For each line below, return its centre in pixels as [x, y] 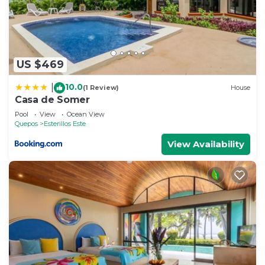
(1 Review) [101, 88]
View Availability [206, 144]
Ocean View [86, 114]
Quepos [26, 123]
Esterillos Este [65, 123]
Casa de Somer [52, 99]
